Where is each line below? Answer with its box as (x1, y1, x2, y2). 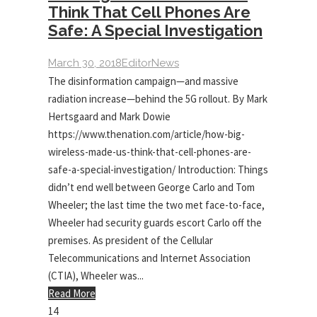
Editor (122, 57, 151, 69)
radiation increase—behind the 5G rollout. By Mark (48, 92, 267, 105)
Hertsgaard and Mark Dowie (48, 110, 171, 123)
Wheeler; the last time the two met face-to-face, (48, 198, 265, 212)
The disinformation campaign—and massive (48, 74, 238, 88)
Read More (48, 287, 96, 300)
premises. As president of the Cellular (48, 234, 213, 247)
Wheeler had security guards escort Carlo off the (48, 216, 262, 229)
